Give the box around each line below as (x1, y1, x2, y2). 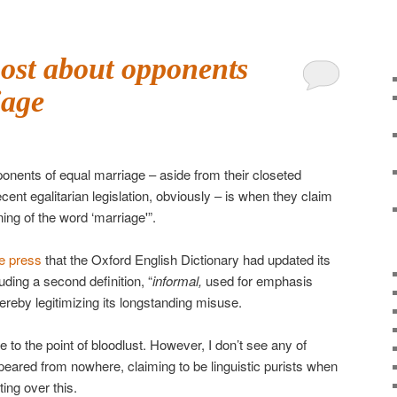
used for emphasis (202, 270, 313, 290)
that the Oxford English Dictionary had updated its (42, 249, 331, 269)
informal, (152, 270, 202, 290)
